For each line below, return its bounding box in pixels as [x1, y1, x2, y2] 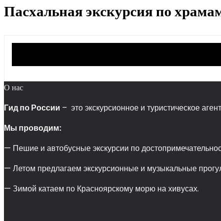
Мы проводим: [4, 122, 61, 134]
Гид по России [4, 102, 60, 113]
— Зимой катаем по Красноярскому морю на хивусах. [4, 183, 199, 194]
